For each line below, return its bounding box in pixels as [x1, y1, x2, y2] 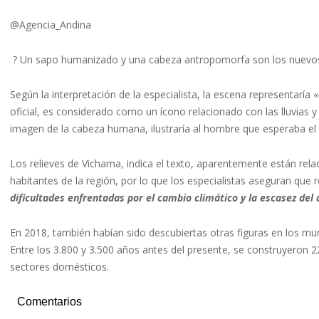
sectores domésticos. [10, 260, 109, 273]
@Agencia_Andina [10, 18, 91, 31]
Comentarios [17, 296, 82, 308]
